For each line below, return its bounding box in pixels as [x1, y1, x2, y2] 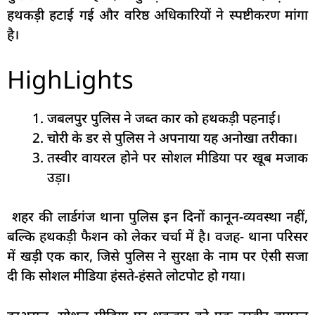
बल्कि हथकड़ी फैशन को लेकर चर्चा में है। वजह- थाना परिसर [7, 227, 308, 246]
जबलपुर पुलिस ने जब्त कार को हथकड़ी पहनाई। [47, 108, 281, 127]
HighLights [7, 62, 134, 96]
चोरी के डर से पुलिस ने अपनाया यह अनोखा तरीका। [47, 128, 297, 147]
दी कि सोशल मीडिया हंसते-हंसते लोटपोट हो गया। [7, 266, 245, 285]
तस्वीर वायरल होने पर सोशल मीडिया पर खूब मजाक [47, 148, 308, 167]
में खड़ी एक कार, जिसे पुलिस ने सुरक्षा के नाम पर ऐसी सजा [7, 247, 308, 266]
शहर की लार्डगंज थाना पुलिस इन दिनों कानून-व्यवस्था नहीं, [7, 207, 308, 226]
